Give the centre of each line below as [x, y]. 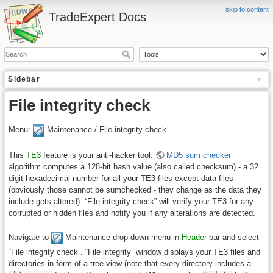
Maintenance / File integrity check [106, 129]
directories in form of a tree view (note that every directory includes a [130, 263]
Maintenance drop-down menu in [122, 237]
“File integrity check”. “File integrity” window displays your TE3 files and [135, 252]
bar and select [233, 237]
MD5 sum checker [199, 155]
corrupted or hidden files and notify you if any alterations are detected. [132, 213]
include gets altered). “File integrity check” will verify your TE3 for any [131, 201]
